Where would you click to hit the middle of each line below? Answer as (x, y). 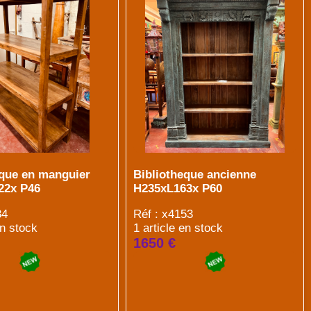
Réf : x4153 (163, 214)
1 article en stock (178, 228)
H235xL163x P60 (178, 188)
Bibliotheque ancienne (195, 175)
